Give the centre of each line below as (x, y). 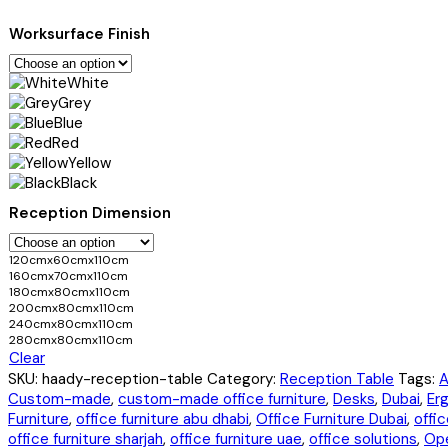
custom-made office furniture (222, 399)
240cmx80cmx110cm (71, 324)
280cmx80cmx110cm (71, 340)
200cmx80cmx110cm (71, 308)
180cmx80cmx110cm (69, 292)
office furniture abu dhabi (162, 419)
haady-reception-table (122, 379)
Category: (243, 379)
